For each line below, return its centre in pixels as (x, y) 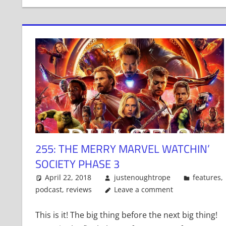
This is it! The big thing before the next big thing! (126, 215)
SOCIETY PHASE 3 (77, 164)
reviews (79, 190)
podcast (48, 190)
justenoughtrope (142, 178)
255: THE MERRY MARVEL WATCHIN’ (122, 149)
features (207, 178)
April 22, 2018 (68, 178)
